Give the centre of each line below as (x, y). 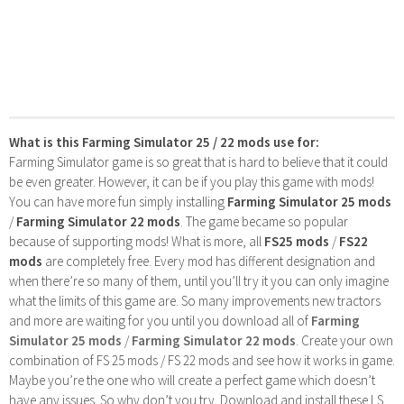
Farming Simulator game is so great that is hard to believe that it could (198, 161)
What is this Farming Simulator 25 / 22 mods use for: (164, 142)
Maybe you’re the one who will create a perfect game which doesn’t (192, 380)
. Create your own (344, 340)
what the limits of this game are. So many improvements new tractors (195, 300)
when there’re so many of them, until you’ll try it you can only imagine (199, 280)
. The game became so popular (264, 221)
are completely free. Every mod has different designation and (209, 261)
